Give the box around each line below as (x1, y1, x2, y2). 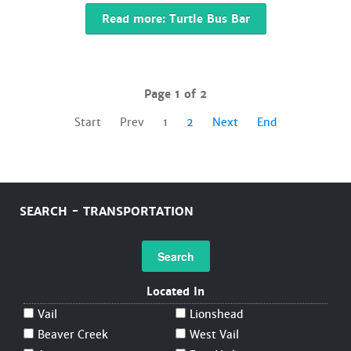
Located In (147, 284, 204, 299)
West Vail (190, 327, 239, 342)
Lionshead (190, 307, 243, 321)
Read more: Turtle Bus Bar (101, 12, 250, 26)
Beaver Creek (38, 327, 108, 342)
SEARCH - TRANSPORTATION (20, 204, 194, 219)
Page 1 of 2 (144, 87, 207, 101)
